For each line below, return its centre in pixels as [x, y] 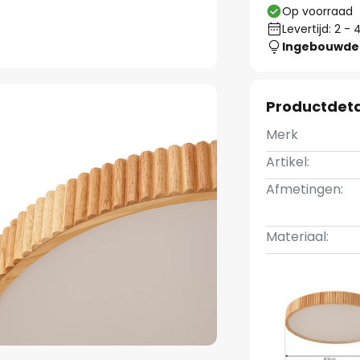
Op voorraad [318, 11]
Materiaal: [298, 237]
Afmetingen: [305, 189]
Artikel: [288, 162]
